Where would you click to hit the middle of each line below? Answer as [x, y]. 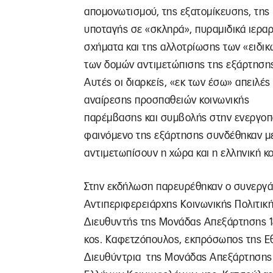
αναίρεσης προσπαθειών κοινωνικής [167, 100]
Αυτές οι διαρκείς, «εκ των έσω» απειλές [177, 83]
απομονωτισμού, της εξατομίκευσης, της [177, 12]
